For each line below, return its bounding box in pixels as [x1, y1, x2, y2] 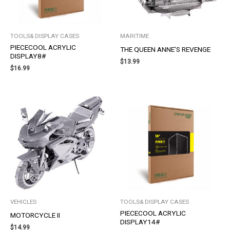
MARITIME [120, 32, 149, 40]
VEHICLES [10, 198, 36, 206]
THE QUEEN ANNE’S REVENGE [120, 45, 210, 54]
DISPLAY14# [120, 218, 160, 226]
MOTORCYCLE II [10, 211, 60, 220]
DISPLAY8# [10, 52, 46, 61]
